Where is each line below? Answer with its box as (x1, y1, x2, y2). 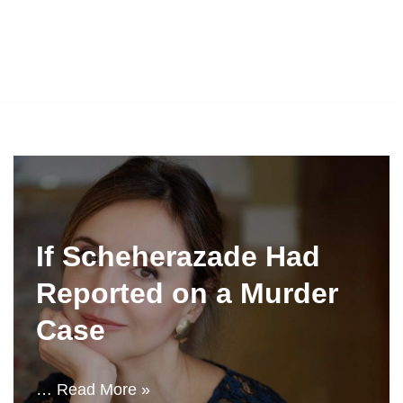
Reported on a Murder (36, 277, 338, 309)
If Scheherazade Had (36, 240, 320, 273)
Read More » (57, 381, 150, 399)
